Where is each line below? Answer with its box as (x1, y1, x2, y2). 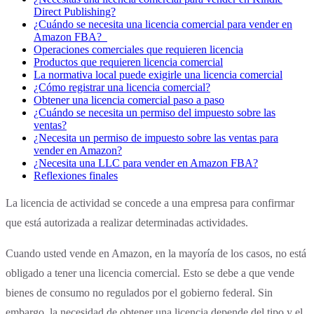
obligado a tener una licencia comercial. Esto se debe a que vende (6, 267, 294, 280)
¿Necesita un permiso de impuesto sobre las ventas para (34, 132, 278, 144)
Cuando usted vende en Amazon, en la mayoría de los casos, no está (6, 247, 306, 260)
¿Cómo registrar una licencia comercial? (34, 81, 210, 94)
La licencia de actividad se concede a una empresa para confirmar (6, 197, 294, 210)
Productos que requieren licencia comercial (34, 56, 223, 69)
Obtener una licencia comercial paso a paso (34, 94, 224, 107)
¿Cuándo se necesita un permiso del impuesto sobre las (34, 107, 275, 119)
